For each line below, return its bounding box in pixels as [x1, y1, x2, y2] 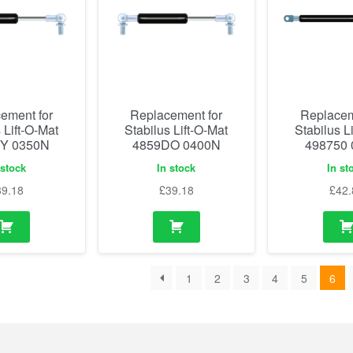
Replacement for [130, 105, 223, 124]
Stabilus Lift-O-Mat [124, 120, 229, 139]
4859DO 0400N [132, 135, 221, 154]
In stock [157, 160, 196, 176]
